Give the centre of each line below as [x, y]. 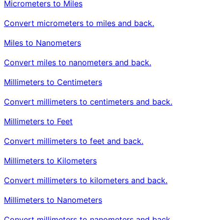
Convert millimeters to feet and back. [74, 141]
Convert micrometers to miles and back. [79, 23]
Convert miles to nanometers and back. [78, 62]
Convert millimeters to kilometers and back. [86, 180]
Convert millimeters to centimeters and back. [88, 101]
